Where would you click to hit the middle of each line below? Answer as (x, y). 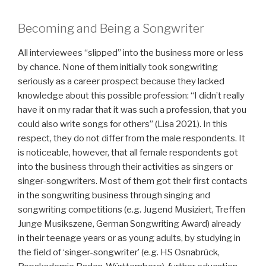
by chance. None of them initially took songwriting (118, 67)
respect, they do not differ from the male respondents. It (132, 139)
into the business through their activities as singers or (125, 167)
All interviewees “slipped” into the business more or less (131, 53)
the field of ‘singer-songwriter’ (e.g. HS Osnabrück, (119, 253)
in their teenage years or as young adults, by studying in (129, 238)
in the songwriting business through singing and (114, 196)
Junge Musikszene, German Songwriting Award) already (129, 224)
